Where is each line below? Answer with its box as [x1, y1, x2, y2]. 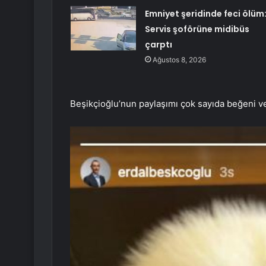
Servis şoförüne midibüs [144, 23, 249, 36]
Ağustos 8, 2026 [152, 55, 206, 65]
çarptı [144, 39, 172, 51]
